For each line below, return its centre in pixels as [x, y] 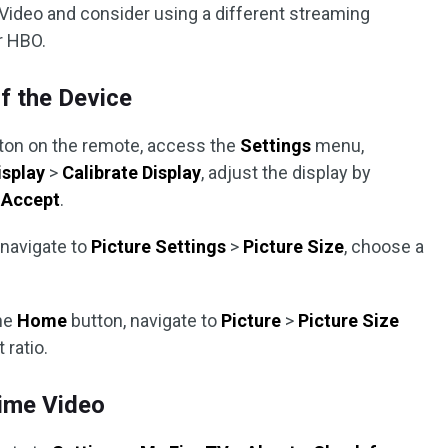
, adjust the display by [286, 172]
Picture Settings [159, 246]
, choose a [384, 246]
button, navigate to [144, 320]
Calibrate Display [132, 172]
